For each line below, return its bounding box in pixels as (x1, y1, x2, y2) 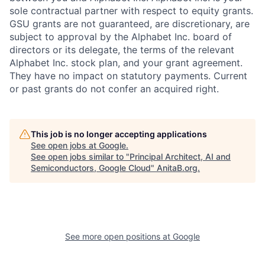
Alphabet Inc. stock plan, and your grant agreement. (9, 56, 243, 69)
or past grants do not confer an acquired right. (9, 82, 219, 95)
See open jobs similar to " (31, 151, 130, 161)
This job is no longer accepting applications (31, 128, 207, 139)
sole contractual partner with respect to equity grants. (9, 4, 253, 17)
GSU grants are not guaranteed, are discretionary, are (9, 17, 250, 30)
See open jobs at (31, 140, 99, 150)
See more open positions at (65, 231, 173, 241)
